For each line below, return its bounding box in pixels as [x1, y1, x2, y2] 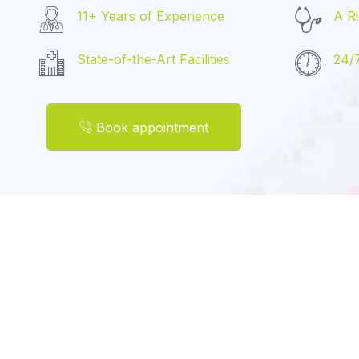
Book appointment [96, 119, 208, 135]
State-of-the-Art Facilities [77, 51, 230, 68]
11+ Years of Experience [77, 8, 224, 25]
